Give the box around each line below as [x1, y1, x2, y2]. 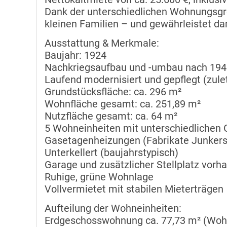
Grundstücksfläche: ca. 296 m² [45, 86, 181, 98]
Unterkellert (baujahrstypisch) [45, 146, 178, 159]
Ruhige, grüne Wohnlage [45, 171, 154, 183]
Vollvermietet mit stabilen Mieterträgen [45, 183, 223, 196]
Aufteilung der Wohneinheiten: [45, 202, 181, 215]
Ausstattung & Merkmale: [45, 37, 159, 50]
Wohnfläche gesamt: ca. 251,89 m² [45, 98, 201, 110]
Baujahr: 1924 [45, 49, 106, 62]
